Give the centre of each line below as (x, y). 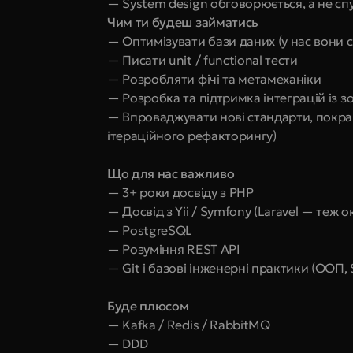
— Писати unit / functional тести (203, 60)
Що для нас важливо (171, 173)
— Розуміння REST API (174, 249)
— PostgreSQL (150, 230)
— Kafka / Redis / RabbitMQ (189, 325)
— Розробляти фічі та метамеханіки (214, 79)
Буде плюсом (148, 306)
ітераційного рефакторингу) (192, 136)
